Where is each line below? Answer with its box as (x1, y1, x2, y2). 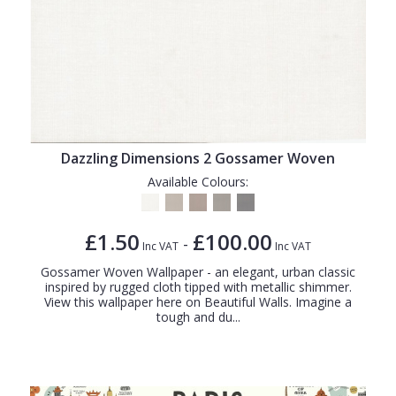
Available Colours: (148, 172, 248, 190)
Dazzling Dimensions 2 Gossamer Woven (61, 148, 335, 168)
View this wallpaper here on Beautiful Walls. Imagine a (44, 293, 352, 310)
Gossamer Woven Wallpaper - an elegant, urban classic (41, 263, 355, 280)
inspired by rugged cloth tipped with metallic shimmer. (44, 278, 352, 295)
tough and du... (156, 308, 240, 325)
